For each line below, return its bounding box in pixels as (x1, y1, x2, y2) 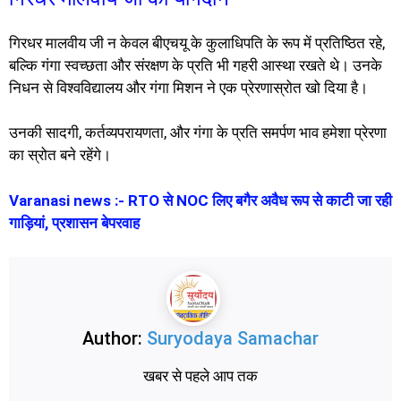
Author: (82, 327, 147, 349)
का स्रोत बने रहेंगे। (9, 146, 111, 165)
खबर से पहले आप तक (143, 366, 258, 385)
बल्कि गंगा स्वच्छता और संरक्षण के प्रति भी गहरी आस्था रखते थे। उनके (9, 55, 382, 74)
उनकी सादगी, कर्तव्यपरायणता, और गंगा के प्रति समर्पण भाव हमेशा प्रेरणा (9, 124, 387, 142)
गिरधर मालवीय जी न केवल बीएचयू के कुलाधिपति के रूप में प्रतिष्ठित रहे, (9, 33, 385, 52)
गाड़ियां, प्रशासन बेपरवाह (9, 213, 140, 232)
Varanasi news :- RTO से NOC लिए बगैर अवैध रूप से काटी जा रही (9, 191, 392, 209)
